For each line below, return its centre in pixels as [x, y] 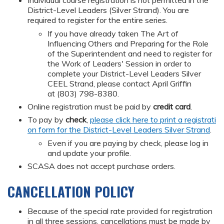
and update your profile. [90, 153]
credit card [172, 106]
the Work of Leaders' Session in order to [119, 63]
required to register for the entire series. [97, 20]
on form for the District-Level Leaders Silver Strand [119, 129]
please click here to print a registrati [153, 119]
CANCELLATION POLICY [71, 192]
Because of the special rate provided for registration [120, 211]
